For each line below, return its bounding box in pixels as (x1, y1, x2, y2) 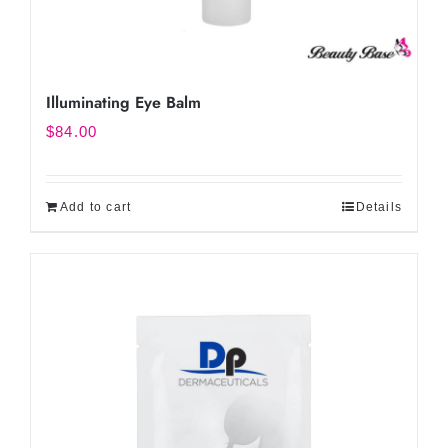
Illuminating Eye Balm (46, 91, 201, 114)
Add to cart (60, 200, 132, 214)
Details (355, 200, 402, 214)
